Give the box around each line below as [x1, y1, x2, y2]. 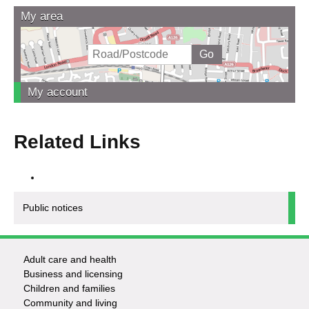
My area [21, 10, 63, 23]
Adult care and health [23, 254, 117, 266]
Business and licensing [23, 268, 123, 280]
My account [28, 86, 88, 99]
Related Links [14, 131, 141, 153]
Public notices [23, 202, 83, 214]
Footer [32, 256, 92, 278]
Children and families [23, 283, 116, 295]
